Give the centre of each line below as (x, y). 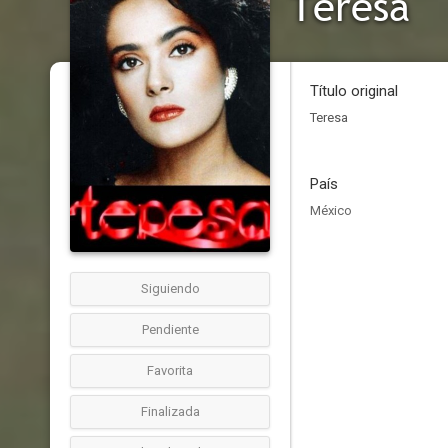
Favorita (170, 370)
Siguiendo (170, 288)
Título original (354, 91)
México (331, 210)
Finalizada (170, 411)
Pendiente (170, 329)
